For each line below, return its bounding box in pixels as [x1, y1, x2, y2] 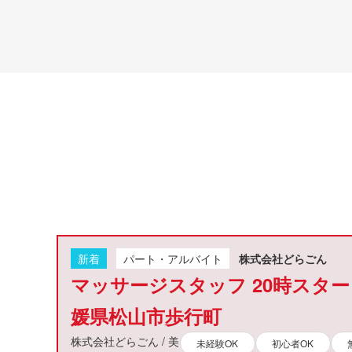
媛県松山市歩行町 [71, 302, 222, 329]
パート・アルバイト [123, 251, 222, 266]
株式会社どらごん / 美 [71, 333, 179, 349]
